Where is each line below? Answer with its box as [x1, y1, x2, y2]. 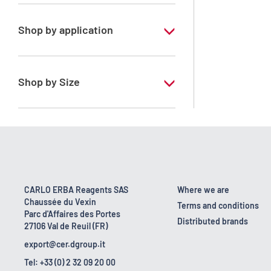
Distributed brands [177, 216, 248, 226]
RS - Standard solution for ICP [18, 50, 129, 60]
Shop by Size [18, 75, 80, 88]
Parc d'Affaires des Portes [24, 209, 120, 219]
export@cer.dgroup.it [24, 239, 105, 249]
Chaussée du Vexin [24, 197, 96, 207]
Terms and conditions [177, 200, 259, 211]
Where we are [177, 184, 229, 195]
